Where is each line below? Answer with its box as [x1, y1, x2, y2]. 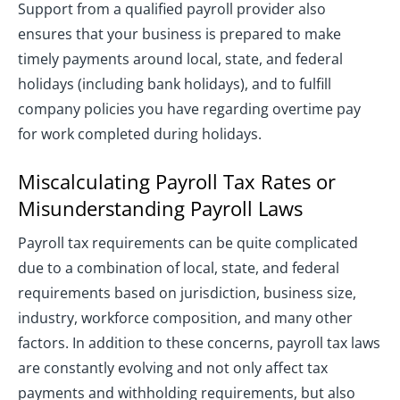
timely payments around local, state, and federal [18, 49, 343, 70]
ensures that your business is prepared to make [18, 24, 341, 45]
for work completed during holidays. [18, 124, 262, 145]
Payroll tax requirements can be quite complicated [18, 233, 358, 254]
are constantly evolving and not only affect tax [18, 358, 328, 379]
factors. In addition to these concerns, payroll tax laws [18, 333, 380, 354]
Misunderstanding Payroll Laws [18, 195, 303, 222]
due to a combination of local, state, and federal [18, 258, 339, 279]
